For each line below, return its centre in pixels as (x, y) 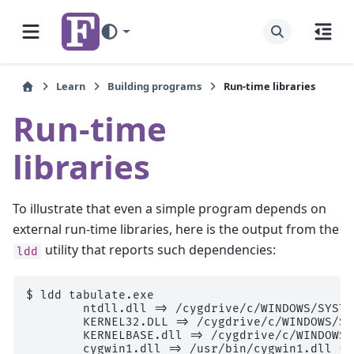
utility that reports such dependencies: (159, 250)
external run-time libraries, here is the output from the (176, 230)
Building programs (154, 86)
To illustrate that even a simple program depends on (169, 209)
